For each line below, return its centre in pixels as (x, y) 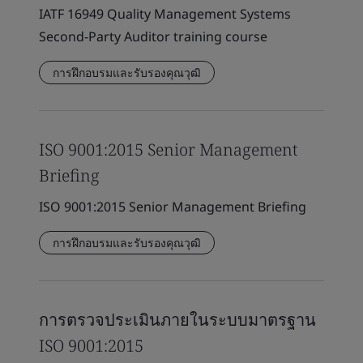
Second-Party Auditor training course (153, 36)
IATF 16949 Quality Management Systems (165, 14)
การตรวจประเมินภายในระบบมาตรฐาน (177, 320)
